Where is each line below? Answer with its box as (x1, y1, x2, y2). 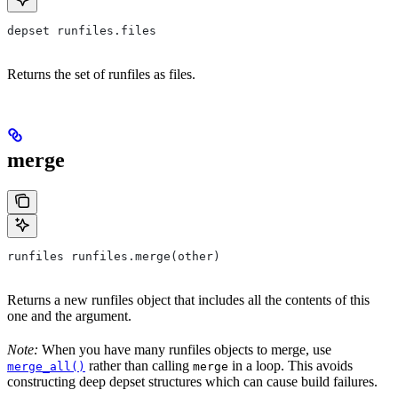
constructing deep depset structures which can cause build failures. (7, 373, 378, 389)
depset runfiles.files (7, 23, 156, 37)
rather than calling (85, 357, 193, 373)
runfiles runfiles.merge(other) (7, 249, 220, 263)
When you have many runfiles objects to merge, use (38, 341, 331, 357)
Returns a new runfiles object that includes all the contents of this (7, 291, 370, 307)
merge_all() (7, 359, 85, 373)
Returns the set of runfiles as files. (7, 66, 195, 82)
